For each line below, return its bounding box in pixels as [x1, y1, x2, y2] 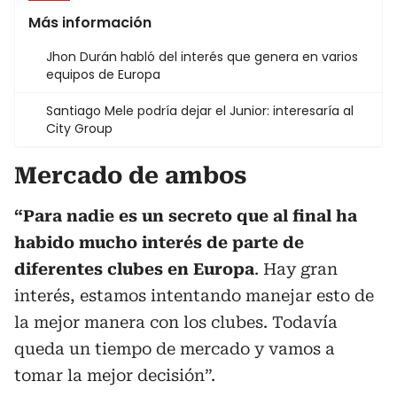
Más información [28, 12, 152, 33]
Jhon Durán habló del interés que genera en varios [46, 48, 358, 66]
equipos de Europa [46, 66, 160, 83]
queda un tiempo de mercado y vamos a [14, 339, 335, 358]
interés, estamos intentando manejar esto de [14, 286, 374, 305]
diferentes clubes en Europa [14, 260, 254, 278]
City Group [46, 120, 113, 137]
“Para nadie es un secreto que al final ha [14, 206, 357, 225]
